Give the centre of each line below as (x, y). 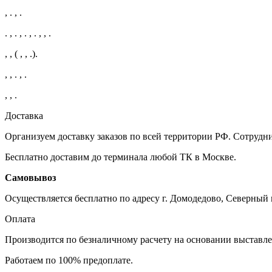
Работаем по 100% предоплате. (69, 260)
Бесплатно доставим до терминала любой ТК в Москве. (121, 157)
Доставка (24, 115)
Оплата (20, 219)
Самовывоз (30, 177)
